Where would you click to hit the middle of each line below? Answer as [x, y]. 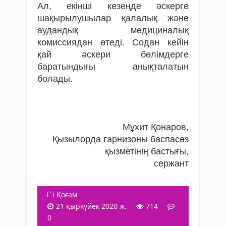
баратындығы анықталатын [113, 66]
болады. [55, 78]
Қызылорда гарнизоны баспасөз [121, 139]
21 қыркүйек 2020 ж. [91, 206]
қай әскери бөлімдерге [113, 54]
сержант [171, 163]
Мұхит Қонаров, [156, 127]
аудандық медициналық [113, 30]
